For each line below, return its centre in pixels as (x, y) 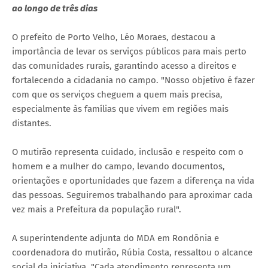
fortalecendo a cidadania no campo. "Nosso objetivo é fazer (133, 80)
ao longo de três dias (55, 8)
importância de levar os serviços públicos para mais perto (129, 51)
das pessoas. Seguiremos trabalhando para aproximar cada (132, 195)
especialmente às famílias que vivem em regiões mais (120, 109)
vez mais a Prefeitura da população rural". (97, 209)
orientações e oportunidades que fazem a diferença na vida (133, 180)
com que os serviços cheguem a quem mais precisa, (117, 94)
